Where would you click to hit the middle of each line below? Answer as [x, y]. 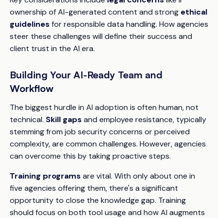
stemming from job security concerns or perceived [100, 132]
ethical [194, 12]
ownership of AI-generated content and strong [95, 12]
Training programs [45, 176]
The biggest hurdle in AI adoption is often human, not [104, 107]
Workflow [32, 88]
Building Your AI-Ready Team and [86, 75]
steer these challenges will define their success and [101, 36]
